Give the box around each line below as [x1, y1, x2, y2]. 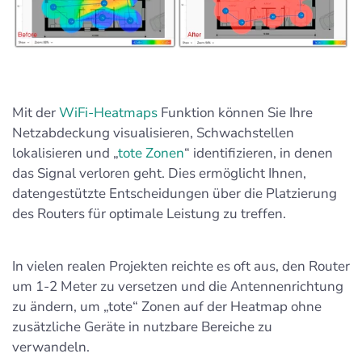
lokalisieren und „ [12, 143, 118, 162]
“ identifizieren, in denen [184, 143, 333, 162]
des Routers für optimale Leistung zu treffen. [12, 204, 286, 223]
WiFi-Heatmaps [59, 103, 158, 122]
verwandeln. [12, 337, 90, 356]
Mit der [12, 103, 59, 122]
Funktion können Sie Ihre [158, 103, 313, 122]
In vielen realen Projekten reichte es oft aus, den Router [12, 256, 350, 276]
